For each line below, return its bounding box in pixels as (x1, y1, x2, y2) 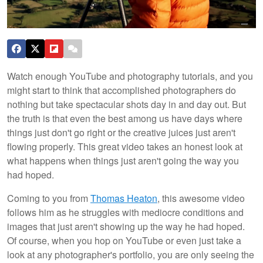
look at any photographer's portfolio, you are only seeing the (7, 247, 254, 261)
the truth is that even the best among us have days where (7, 111, 242, 125)
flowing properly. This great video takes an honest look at (7, 139, 242, 153)
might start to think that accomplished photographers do (7, 83, 236, 97)
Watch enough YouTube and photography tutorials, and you (7, 69, 253, 83)
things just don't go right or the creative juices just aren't (7, 125, 235, 139)
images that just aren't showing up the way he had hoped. (7, 219, 245, 233)
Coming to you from (7, 191, 90, 205)
